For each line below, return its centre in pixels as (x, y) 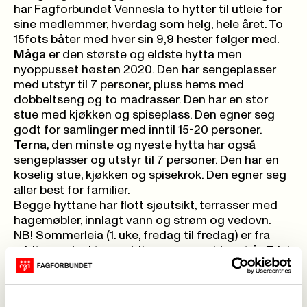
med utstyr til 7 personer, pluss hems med (129, 85)
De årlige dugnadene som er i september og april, (149, 296)
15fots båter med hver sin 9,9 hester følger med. (147, 40)
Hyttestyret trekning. (71, 281)
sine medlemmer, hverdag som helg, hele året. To (148, 25)
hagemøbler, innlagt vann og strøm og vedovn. (143, 221)
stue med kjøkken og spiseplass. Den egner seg (144, 115)
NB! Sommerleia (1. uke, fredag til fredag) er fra (142, 236)
